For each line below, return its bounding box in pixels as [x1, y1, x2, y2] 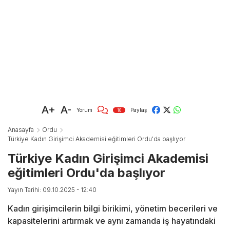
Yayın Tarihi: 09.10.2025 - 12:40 [8, 186, 97, 194]
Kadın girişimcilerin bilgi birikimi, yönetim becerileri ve [8, 203, 218, 214]
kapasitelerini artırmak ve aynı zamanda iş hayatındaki [8, 216, 216, 226]
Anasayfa [8, 126, 34, 134]
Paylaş [130, 106, 147, 113]
